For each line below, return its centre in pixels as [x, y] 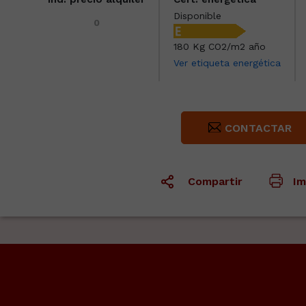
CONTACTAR [258, 128]
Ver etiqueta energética [227, 63]
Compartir [215, 181]
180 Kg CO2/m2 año [220, 46]
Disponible [197, 16]
